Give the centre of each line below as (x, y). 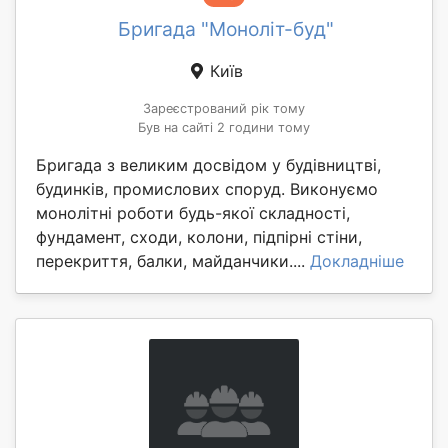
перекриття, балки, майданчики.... (173, 260)
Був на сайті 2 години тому (224, 127)
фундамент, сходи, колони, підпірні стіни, (199, 236)
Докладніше (357, 260)
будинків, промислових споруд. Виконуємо (207, 188)
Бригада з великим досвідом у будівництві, (208, 164)
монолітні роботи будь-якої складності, (193, 212)
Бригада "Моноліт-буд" (226, 28)
